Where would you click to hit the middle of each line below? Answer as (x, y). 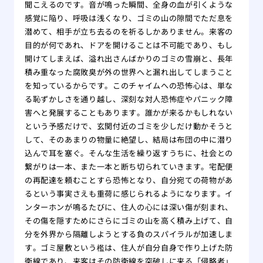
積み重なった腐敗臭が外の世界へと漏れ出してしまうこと (129, 72)
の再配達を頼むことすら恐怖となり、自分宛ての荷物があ (129, 180)
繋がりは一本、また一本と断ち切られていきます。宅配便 (129, 167)
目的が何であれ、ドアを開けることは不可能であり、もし (129, 45)
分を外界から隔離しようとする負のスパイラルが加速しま (129, 234)
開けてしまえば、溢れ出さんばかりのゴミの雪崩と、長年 (129, 59)
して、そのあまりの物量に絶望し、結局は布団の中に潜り (129, 140)
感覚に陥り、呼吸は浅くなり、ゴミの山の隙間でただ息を (129, 18)
